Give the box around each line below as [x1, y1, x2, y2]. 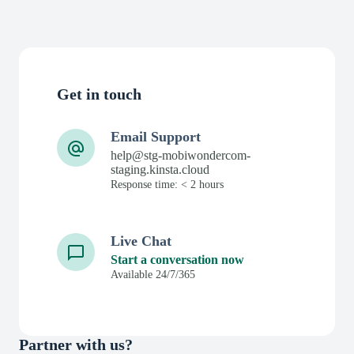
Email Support [111, 128, 201, 145]
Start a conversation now [111, 252, 244, 266]
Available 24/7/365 [111, 268, 195, 281]
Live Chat [111, 232, 171, 249]
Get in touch [57, 85, 141, 103]
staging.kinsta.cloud [111, 162, 209, 176]
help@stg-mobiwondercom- [111, 148, 250, 162]
